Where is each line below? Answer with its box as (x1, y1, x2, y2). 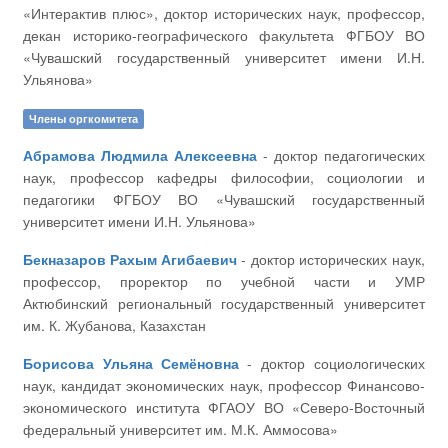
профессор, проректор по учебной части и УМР (23, 271, 425, 291)
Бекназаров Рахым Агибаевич (23, 249, 237, 269)
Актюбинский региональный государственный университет (23, 293, 425, 313)
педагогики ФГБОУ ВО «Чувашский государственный (23, 189, 425, 209)
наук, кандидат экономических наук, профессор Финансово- (23, 375, 425, 395)
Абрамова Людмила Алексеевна (23, 145, 257, 165)
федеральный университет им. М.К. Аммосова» (23, 419, 338, 439)
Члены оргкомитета (29, 111, 138, 126)
